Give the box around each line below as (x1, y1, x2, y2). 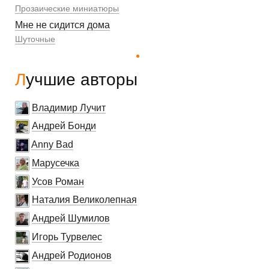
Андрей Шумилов (32, 213, 110, 224)
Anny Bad (31, 139, 73, 150)
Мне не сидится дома (15, 19, 110, 30)
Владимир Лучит (32, 102, 106, 113)
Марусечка (32, 157, 79, 168)
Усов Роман (32, 176, 84, 187)
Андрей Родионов (32, 250, 112, 261)
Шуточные (15, 34, 55, 44)
